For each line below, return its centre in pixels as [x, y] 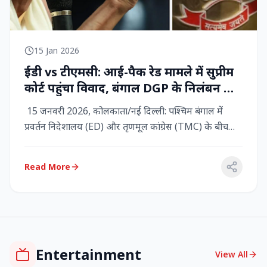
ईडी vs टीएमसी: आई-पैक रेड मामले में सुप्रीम [129, 72]
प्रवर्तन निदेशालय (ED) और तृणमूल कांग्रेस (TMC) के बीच [126, 127]
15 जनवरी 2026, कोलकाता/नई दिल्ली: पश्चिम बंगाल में [124, 111]
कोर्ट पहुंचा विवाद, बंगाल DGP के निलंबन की [131, 88]
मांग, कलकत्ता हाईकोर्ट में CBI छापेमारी [118, 104]
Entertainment [89, 254]
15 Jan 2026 [57, 51]
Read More [47, 167]
